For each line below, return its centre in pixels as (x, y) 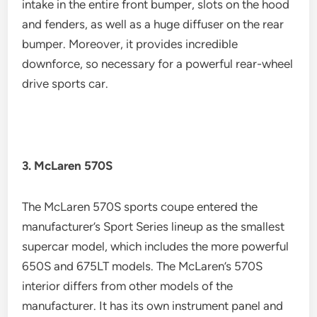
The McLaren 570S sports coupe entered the (140, 207)
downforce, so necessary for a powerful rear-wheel (158, 64)
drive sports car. (65, 84)
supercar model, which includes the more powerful (156, 247)
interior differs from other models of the (128, 286)
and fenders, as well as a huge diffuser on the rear (153, 24)
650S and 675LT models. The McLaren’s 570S (143, 266)
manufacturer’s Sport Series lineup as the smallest (154, 227)
